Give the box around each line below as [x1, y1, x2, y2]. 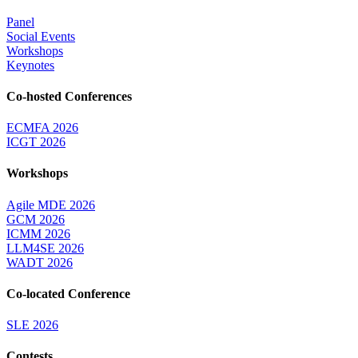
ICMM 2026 [6, 226, 70, 241]
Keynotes [6, 58, 54, 72]
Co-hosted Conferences [6, 89, 132, 103]
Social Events [6, 29, 75, 43]
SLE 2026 [6, 318, 58, 332]
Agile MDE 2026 [6, 197, 95, 212]
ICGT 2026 [6, 135, 66, 149]
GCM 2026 [6, 212, 65, 226]
